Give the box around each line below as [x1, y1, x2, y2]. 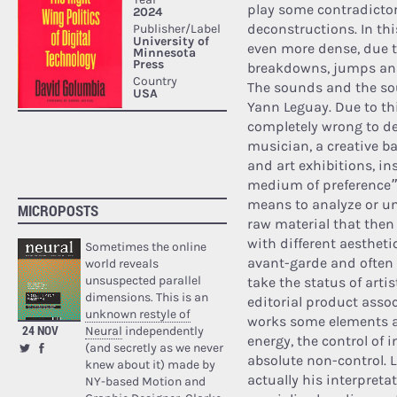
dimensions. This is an [84, 289, 208, 305]
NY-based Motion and [84, 373, 206, 389]
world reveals [84, 255, 159, 271]
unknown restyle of [84, 306, 191, 322]
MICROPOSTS [18, 200, 98, 222]
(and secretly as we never [84, 339, 223, 355]
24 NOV [21, 322, 58, 339]
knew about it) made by [84, 356, 215, 372]
